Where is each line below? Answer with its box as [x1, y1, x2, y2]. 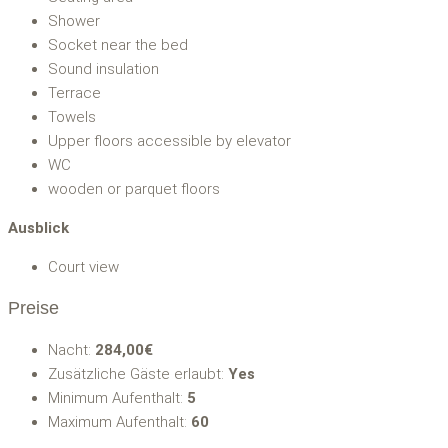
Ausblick [8, 218, 69, 237]
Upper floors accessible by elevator [48, 131, 291, 150]
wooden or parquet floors [48, 179, 220, 198]
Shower [48, 11, 100, 30]
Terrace [48, 83, 101, 102]
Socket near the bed [48, 35, 188, 54]
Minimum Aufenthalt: [48, 388, 187, 407]
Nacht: [48, 340, 95, 359]
